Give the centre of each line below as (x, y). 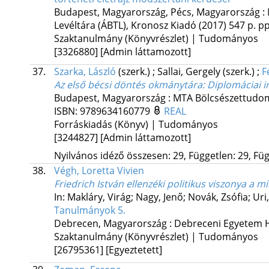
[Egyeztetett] (134, 250)
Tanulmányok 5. (89, 210)
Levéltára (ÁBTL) (90, 26)
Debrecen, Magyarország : (114, 224)
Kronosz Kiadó (163, 26)
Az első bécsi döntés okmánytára (128, 85)
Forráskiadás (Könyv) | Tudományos (136, 125)
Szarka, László (85, 72)
